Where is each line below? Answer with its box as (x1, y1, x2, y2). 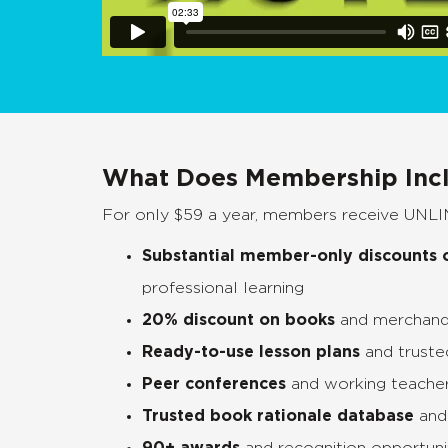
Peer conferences (142, 376, 286, 393)
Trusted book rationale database (142, 408, 419, 425)
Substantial (142, 248, 235, 265)
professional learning (142, 280, 304, 297)
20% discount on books (142, 312, 340, 329)
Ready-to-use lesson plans (142, 344, 360, 361)
